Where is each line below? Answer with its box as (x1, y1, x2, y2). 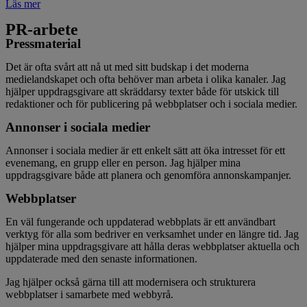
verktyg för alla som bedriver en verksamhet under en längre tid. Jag (5, 228, 299, 240)
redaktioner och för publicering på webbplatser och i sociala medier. (5, 97, 297, 110)
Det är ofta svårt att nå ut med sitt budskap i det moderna (5, 60, 249, 73)
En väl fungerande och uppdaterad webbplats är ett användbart (5, 215, 275, 228)
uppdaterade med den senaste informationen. (5, 252, 197, 265)
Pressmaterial (5, 36, 81, 51)
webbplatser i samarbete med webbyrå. (5, 288, 173, 300)
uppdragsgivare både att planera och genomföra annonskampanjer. (5, 169, 291, 181)
